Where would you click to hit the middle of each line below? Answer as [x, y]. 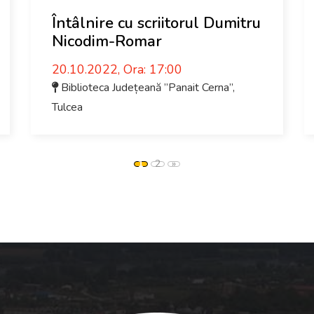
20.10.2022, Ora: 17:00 [117, 69]
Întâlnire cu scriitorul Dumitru [156, 23]
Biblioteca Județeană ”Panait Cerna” [147, 88]
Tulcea [67, 107]
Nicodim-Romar [107, 41]
